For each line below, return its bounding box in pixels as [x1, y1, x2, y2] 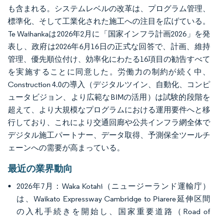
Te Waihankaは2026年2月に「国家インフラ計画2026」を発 [8, 29, 210, 39]
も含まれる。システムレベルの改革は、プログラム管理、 [8, 4, 210, 14]
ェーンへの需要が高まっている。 [8, 143, 125, 153]
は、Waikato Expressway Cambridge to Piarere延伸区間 [17, 194, 210, 204]
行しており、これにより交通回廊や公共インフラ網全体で [8, 118, 210, 127]
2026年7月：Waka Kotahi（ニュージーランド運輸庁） [17, 182, 210, 191]
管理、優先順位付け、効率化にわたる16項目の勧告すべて [8, 54, 210, 64]
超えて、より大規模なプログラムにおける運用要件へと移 [8, 105, 210, 115]
